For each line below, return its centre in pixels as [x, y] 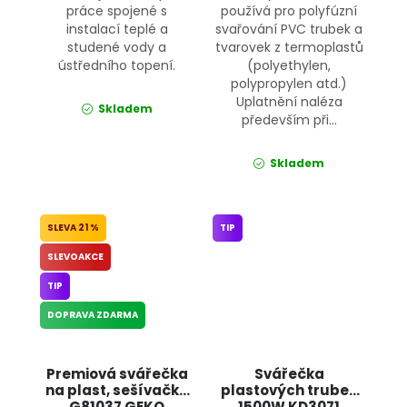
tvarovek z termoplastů [289, 47]
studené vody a [117, 47]
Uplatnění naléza [289, 101]
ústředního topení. [117, 65]
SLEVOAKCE [75, 256]
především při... [289, 119]
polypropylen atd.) [289, 83]
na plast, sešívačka [117, 391]
